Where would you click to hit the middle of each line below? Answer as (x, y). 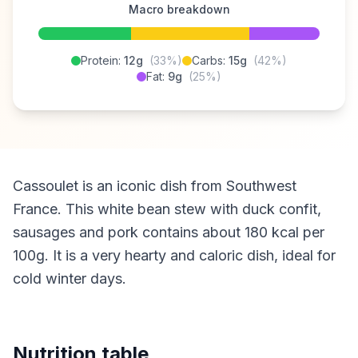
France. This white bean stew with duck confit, (167, 209)
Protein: (102, 60)
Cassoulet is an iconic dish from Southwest (155, 186)
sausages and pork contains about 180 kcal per (169, 232)
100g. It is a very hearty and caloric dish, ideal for (174, 255)
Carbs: (210, 60)
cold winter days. (70, 278)
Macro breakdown (179, 9)
